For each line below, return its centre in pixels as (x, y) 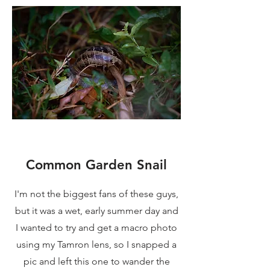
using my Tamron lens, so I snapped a (96, 244)
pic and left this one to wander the (96, 261)
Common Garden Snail (96, 165)
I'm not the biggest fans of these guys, (96, 193)
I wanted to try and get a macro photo (96, 227)
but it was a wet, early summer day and (96, 210)
